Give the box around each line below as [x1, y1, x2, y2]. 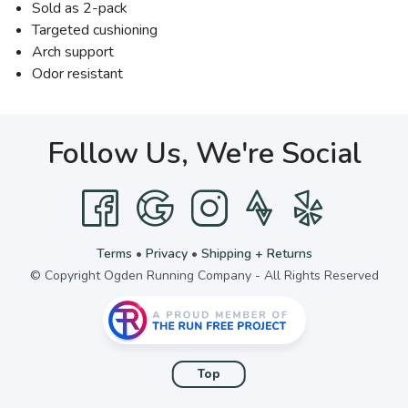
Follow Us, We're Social [46, 134, 362, 173]
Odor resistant [32, 64, 123, 84]
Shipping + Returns [200, 245, 312, 262]
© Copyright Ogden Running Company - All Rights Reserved [29, 267, 379, 284]
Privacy [145, 245, 188, 262]
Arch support [32, 42, 114, 62]
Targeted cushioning [32, 20, 158, 40]
